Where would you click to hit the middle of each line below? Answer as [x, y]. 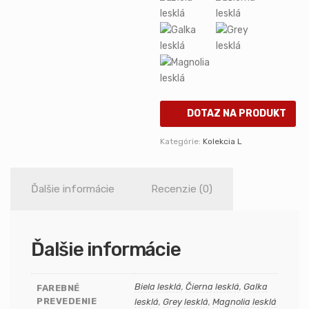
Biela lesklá [158, 287]
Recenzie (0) [182, 189]
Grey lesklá [186, 302]
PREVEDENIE [67, 301]
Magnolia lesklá [245, 302]
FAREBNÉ [58, 288]
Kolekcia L [223, 141]
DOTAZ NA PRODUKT [237, 114]
